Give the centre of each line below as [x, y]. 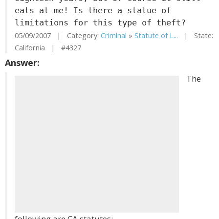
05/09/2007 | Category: [58, 35]
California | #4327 [48, 48]
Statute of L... [156, 35]
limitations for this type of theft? [100, 22]
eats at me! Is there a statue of [93, 10]
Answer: [22, 63]
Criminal [114, 35]
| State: [196, 35]
